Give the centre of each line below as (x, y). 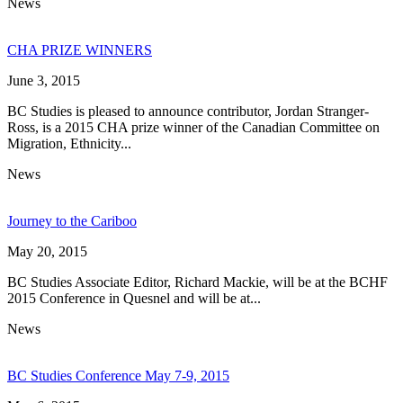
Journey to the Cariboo (72, 220)
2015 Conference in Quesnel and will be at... (134, 298)
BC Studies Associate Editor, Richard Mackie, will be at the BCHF (197, 282)
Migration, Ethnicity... (69, 143)
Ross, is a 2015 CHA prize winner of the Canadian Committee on (193, 127)
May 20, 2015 (47, 251)
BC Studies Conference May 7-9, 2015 (118, 375)
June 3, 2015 (44, 80)
